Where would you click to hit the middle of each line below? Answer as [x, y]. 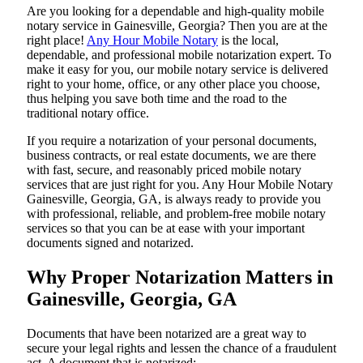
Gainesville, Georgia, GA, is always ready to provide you [174, 199]
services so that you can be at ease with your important [166, 228]
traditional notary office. [88, 113]
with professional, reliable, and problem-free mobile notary [176, 214]
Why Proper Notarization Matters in [180, 277]
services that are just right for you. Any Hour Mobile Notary [180, 184]
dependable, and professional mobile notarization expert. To [179, 55]
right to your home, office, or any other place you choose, [173, 84]
